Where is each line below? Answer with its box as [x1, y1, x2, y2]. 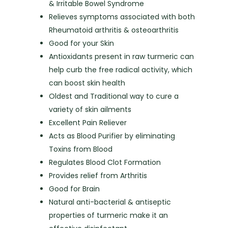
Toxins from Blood [49, 144, 113, 154]
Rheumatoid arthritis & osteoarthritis [49, 24, 179, 35]
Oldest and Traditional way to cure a [49, 91, 179, 101]
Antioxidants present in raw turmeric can [49, 51, 194, 62]
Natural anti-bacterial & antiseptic [49, 196, 172, 207]
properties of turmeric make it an [49, 210, 168, 220]
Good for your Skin [49, 38, 115, 48]
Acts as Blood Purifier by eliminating [49, 130, 176, 141]
